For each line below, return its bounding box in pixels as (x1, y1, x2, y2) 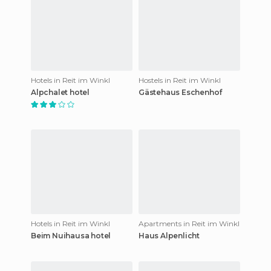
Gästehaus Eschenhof (139, 87, 223, 97)
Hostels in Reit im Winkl (139, 75, 221, 85)
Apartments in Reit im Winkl (139, 218, 240, 228)
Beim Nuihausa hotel (31, 230, 111, 240)
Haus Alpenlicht (139, 230, 200, 240)
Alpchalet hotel (31, 87, 90, 97)
